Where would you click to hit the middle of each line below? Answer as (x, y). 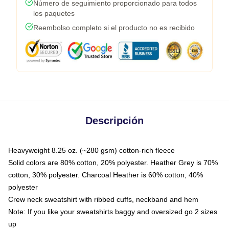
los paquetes (54, 13)
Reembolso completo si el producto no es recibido (114, 27)
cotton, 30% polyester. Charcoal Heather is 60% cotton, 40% (106, 175)
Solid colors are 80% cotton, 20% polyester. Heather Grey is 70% (113, 162)
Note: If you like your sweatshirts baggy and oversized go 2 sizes (113, 211)
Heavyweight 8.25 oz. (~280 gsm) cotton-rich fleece (91, 150)
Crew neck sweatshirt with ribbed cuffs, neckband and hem (103, 199)
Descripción (114, 120)
